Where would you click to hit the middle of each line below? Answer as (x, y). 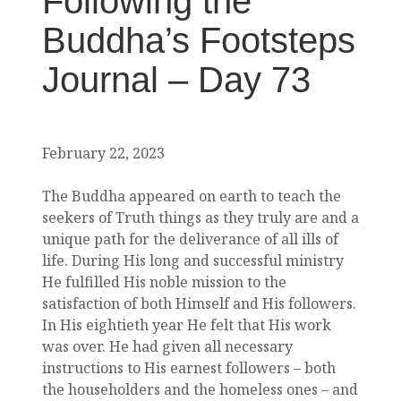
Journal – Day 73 (176, 80)
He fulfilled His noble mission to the (164, 282)
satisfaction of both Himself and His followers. (199, 304)
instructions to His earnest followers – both (189, 368)
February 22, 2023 (103, 154)
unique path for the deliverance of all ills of (190, 239)
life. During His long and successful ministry (193, 261)
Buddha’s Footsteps (199, 41)
